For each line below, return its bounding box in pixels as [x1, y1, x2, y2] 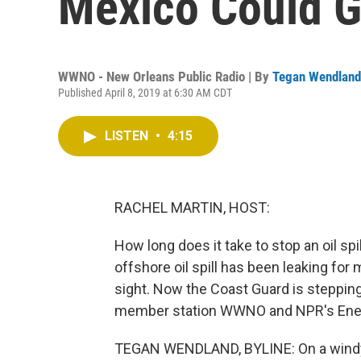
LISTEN [105, 128, 151, 143]
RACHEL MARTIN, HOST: [114, 199, 270, 216]
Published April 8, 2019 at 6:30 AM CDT [58, 86, 232, 99]
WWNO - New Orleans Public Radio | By [58, 68, 272, 85]
